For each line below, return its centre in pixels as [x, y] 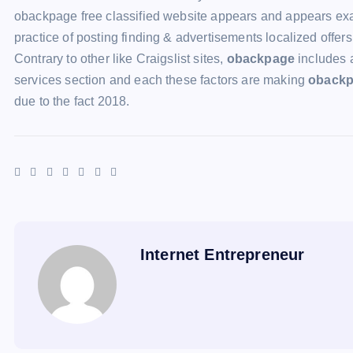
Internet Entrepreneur [223, 255]
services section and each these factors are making [162, 80]
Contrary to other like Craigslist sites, [121, 59]
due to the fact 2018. [72, 101]
